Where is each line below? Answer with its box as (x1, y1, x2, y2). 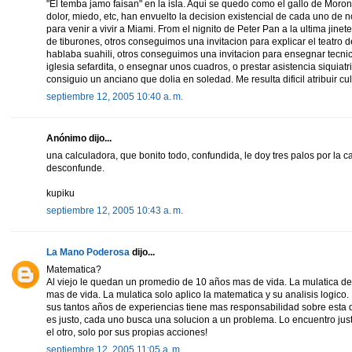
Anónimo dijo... (46, 132, 112, 144)
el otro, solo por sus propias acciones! (46, 326, 207, 338)
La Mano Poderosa (46, 246, 130, 258)
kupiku (46, 187, 75, 199)
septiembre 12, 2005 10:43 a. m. (46, 204, 183, 216)
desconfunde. (46, 162, 104, 174)
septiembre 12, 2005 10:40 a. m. (46, 90, 183, 102)
